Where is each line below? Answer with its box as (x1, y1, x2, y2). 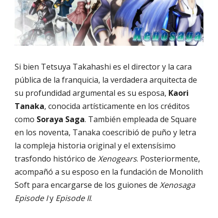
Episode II (55, 192, 91, 203)
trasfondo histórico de (15, 153, 98, 164)
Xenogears (98, 153, 137, 164)
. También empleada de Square (85, 113, 197, 125)
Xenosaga (160, 179, 195, 190)
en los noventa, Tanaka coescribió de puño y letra (15, 127, 196, 138)
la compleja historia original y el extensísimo (15, 140, 176, 151)
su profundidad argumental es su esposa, (15, 87, 168, 98)
